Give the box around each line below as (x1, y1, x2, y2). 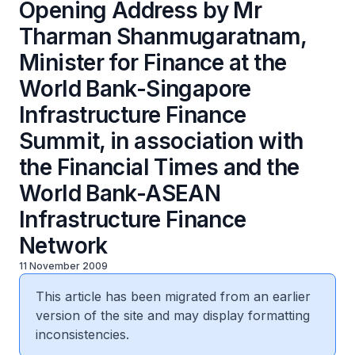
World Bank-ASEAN (19, 180, 221, 207)
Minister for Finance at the (19, 49, 287, 76)
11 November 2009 (19, 260, 108, 272)
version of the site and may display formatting (36, 307, 310, 323)
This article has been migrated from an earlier (36, 288, 311, 304)
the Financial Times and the (19, 154, 300, 181)
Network (19, 232, 108, 259)
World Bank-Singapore (19, 75, 251, 102)
